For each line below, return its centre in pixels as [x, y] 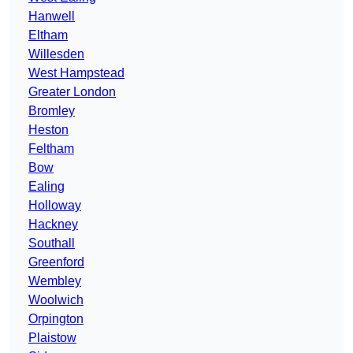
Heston [48, 130]
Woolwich [56, 300]
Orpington [56, 319]
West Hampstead [76, 73]
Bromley [52, 111]
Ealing [46, 187]
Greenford [56, 262]
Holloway [55, 206]
